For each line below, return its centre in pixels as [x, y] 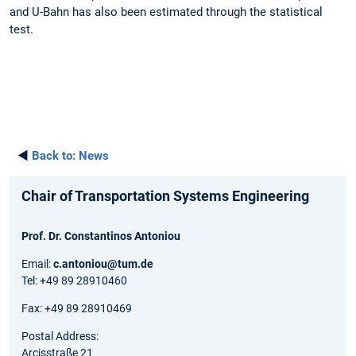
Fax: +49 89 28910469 [77, 309]
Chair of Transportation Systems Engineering [165, 196]
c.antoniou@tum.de [103, 264]
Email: [37, 264]
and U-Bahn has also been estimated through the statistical [166, 12]
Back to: [54, 156]
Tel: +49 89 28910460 [74, 281]
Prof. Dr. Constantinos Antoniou [101, 236]
